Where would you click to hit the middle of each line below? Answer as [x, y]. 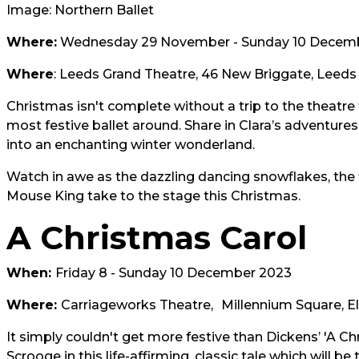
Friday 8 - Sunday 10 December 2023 [173, 273]
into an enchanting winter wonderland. [131, 145]
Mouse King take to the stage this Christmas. [153, 196]
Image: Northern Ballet [80, 10]
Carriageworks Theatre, [137, 305]
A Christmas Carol [157, 238]
